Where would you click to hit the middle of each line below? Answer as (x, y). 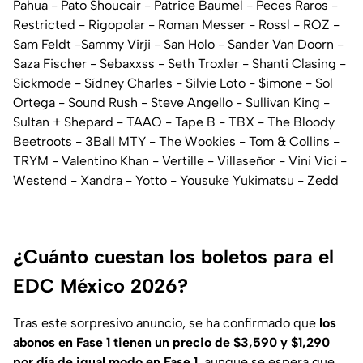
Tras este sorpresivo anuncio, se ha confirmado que (166, 322)
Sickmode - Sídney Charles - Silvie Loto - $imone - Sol (173, 83)
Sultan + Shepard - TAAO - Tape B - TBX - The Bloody (174, 122)
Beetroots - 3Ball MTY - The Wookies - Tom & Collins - (176, 141)
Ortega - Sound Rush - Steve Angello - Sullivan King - (171, 102)
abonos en (43, 342)
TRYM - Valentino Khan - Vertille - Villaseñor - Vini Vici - (180, 160)
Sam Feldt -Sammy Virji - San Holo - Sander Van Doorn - (178, 44)
